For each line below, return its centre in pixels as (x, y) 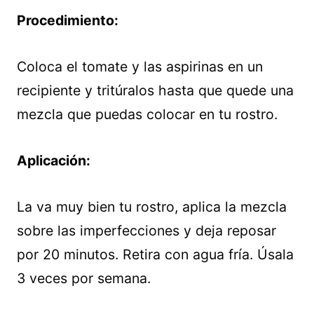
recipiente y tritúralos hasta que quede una (155, 91)
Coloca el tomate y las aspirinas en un (140, 67)
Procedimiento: (68, 21)
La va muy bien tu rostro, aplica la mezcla (152, 207)
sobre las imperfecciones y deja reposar (146, 231)
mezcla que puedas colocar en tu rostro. (147, 115)
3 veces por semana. (84, 279)
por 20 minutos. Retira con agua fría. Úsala (155, 255)
